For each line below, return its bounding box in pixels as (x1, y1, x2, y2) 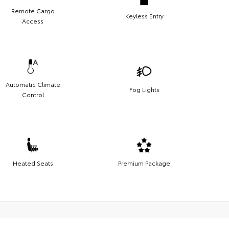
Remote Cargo (11, 6, 55, 15)
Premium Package (118, 158, 170, 167)
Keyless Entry (125, 11, 164, 20)
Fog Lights (129, 84, 159, 94)
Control (21, 89, 44, 99)
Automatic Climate (5, 79, 60, 88)
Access (22, 16, 43, 25)
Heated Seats (12, 158, 53, 167)
